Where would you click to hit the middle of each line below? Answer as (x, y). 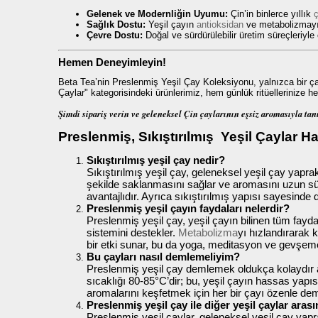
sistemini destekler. (132, 232)
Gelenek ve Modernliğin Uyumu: (157, 14)
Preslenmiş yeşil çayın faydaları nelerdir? (188, 208)
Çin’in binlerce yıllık (271, 14)
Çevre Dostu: (115, 35)
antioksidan (220, 25)
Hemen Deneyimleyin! (112, 62)
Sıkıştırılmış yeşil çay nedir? (156, 160)
